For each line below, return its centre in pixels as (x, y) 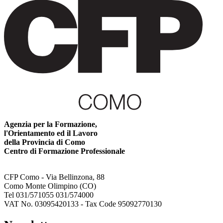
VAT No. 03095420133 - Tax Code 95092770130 (83, 204)
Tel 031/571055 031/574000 (49, 195)
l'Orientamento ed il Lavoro (51, 133)
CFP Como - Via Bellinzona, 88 (54, 177)
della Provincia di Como (45, 142)
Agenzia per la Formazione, (51, 124)
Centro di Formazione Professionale (64, 151)
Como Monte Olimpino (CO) (50, 186)
